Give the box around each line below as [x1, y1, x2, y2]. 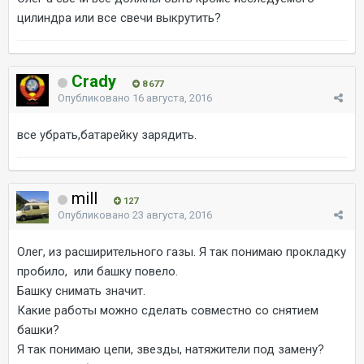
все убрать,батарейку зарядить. [17, 127, 197, 142]
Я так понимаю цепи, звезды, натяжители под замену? [17, 341, 324, 357]
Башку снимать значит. [17, 283, 145, 298]
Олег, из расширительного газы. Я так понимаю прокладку [17, 244, 346, 259]
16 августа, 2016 [132, 91, 212, 104]
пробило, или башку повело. [17, 263, 178, 279]
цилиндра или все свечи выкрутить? [17, 10, 221, 25]
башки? [17, 322, 59, 337]
